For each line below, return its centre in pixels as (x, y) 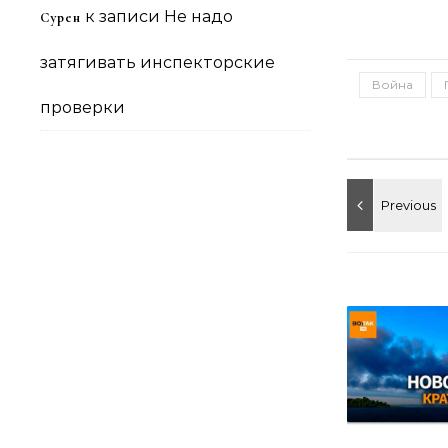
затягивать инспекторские (157, 62)
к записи (122, 16)
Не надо (198, 16)
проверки (82, 107)
